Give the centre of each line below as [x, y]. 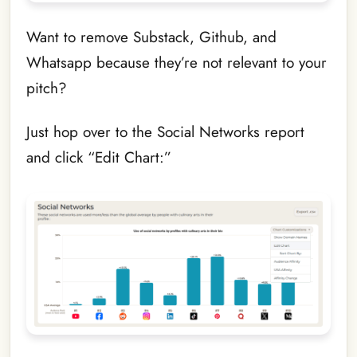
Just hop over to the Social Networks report [165, 131]
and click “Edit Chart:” [99, 157]
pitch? [47, 88]
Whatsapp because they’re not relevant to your [177, 63]
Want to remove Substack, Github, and [151, 37]
